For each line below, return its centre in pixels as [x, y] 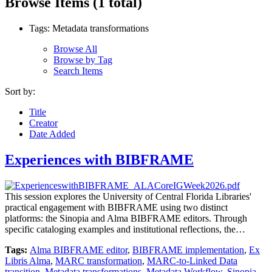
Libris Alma [28, 260]
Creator [43, 123]
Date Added [52, 134]
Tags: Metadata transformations [89, 28]
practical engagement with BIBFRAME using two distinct [116, 207]
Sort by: [20, 91]
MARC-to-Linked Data [192, 260]
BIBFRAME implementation [188, 250]
